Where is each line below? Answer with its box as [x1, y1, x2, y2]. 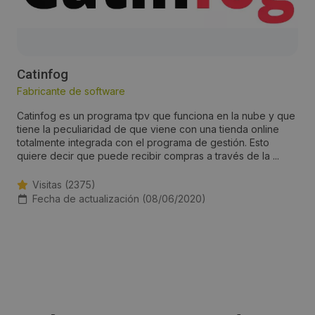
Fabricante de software [17, 85, 125, 98]
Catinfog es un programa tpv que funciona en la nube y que [17, 110, 295, 122]
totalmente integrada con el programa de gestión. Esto [17, 136, 269, 149]
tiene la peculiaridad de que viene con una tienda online [17, 123, 279, 136]
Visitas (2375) [32, 179, 96, 191]
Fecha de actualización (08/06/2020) [32, 193, 206, 205]
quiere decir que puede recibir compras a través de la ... [17, 150, 279, 162]
